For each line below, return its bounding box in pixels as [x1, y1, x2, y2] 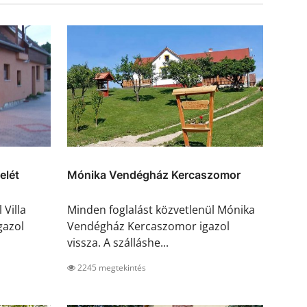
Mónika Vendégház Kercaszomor [67, 168, 241, 182]
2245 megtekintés [75, 262, 146, 274]
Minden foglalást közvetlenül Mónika [67, 202, 255, 218]
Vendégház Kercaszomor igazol [67, 219, 230, 234]
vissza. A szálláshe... [67, 235, 169, 251]
